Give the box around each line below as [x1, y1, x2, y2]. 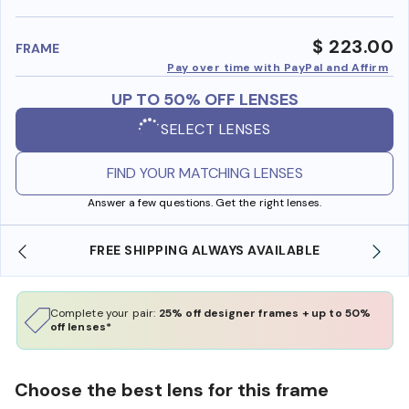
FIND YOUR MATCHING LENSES [106, 163, 303, 183]
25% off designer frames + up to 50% [158, 305, 372, 320]
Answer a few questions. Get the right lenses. [87, 194, 322, 210]
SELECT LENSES [161, 120, 271, 140]
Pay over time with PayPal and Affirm [167, 59, 388, 75]
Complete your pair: [49, 305, 159, 320]
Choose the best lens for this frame [15, 377, 329, 402]
